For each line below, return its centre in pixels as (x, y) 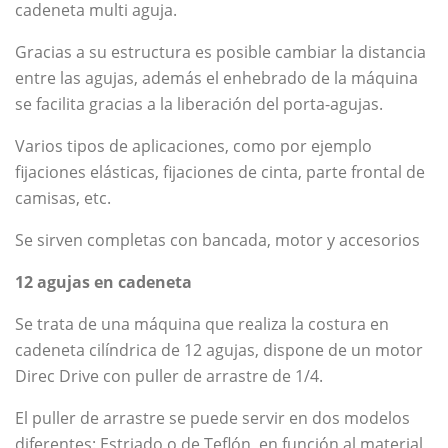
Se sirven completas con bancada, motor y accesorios (217, 239)
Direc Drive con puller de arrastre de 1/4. (169, 375)
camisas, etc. (63, 197)
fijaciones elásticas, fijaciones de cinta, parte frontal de (220, 171)
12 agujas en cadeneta (103, 281)
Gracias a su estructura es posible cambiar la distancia (220, 51)
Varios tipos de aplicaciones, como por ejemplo (193, 145)
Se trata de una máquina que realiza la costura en (202, 323)
